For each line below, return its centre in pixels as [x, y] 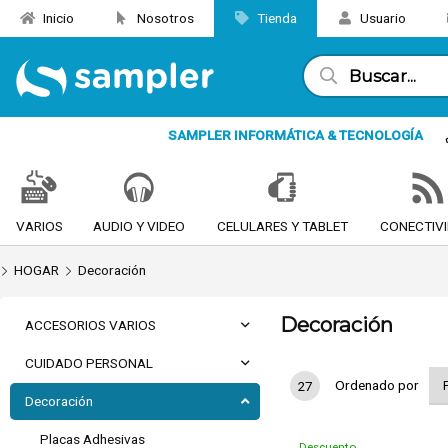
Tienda [275, 18]
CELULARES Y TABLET [282, 226]
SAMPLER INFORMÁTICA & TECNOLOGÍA [295, 135]
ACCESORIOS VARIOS [90, 325]
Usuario [381, 18]
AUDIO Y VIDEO [139, 226]
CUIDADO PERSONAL [89, 363]
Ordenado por [377, 385]
